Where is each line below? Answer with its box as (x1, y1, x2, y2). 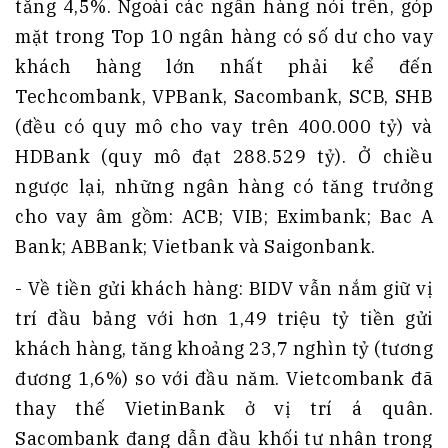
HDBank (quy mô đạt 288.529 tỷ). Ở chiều (15, 145, 433, 169)
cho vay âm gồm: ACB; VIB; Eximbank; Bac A (15, 205, 433, 229)
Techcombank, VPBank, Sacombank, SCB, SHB (15, 85, 433, 109)
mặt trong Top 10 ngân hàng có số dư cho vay (15, 25, 433, 49)
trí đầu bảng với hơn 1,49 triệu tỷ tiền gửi (15, 307, 433, 331)
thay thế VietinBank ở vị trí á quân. (15, 397, 433, 421)
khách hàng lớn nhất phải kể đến (15, 55, 433, 79)
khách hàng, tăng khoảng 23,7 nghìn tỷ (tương (15, 337, 433, 361)
